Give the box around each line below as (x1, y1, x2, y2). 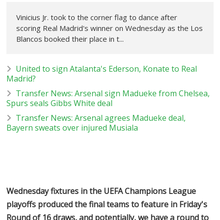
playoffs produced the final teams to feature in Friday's (6, 198, 208, 210)
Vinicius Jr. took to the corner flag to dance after (16, 12, 178, 22)
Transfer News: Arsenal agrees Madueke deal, (16, 112, 186, 123)
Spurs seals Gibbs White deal (6, 97, 113, 109)
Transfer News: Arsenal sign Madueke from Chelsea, (16, 87, 210, 99)
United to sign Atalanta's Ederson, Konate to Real (16, 63, 197, 74)
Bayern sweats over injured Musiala (6, 122, 138, 133)
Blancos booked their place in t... (16, 33, 124, 44)
